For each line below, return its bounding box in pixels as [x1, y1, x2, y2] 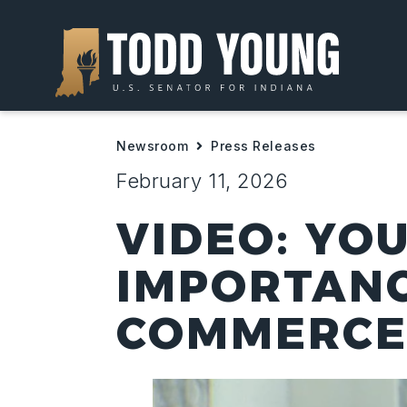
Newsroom [116, 138, 189, 154]
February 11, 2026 [116, 169, 289, 193]
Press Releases [211, 138, 316, 154]
